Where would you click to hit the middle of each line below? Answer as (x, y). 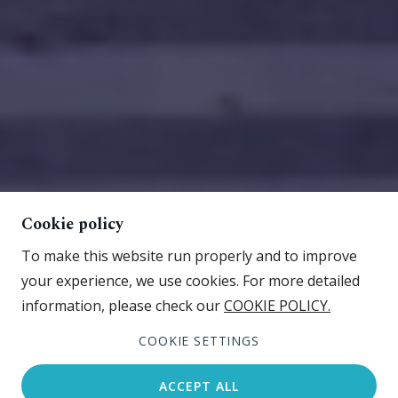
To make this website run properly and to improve (189, 256)
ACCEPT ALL (199, 386)
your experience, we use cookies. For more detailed (191, 281)
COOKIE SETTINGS (199, 341)
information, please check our (123, 306)
